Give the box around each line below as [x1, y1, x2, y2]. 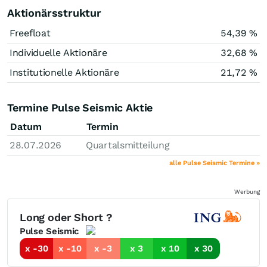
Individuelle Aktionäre [10, 46, 107, 58]
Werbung [234, 188, 260, 195]
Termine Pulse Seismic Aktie [7, 101, 153, 114]
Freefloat [10, 27, 51, 39]
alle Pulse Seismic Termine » [169, 159, 260, 167]
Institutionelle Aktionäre [10, 66, 119, 78]
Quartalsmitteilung [86, 139, 170, 151]
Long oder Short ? [20, 211, 113, 224]
